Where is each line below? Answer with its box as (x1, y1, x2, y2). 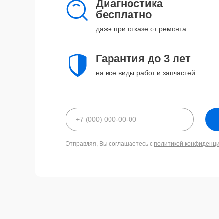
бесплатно (96, 8, 152, 21)
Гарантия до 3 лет (96, 52, 191, 65)
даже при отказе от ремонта (96, 25, 186, 33)
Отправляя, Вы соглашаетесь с (66, 140, 154, 147)
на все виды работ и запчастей (96, 69, 195, 77)
